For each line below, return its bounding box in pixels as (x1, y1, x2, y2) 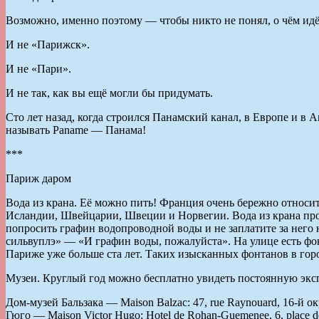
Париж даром (6, 172, 71, 184)
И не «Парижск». (6, 38, 90, 51)
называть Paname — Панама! (6, 123, 146, 136)
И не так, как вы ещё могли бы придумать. (6, 86, 213, 99)
